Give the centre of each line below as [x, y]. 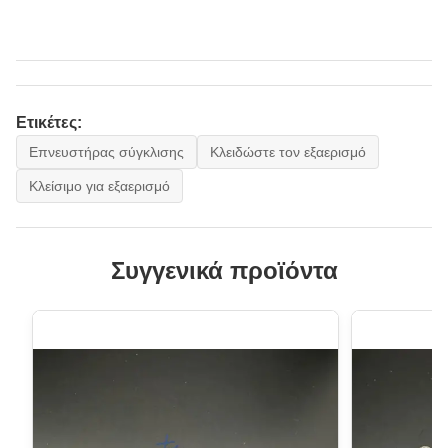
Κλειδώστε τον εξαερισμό [288, 152]
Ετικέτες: [49, 122]
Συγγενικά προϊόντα [224, 270]
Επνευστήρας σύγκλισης [106, 152]
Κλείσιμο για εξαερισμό [99, 186]
